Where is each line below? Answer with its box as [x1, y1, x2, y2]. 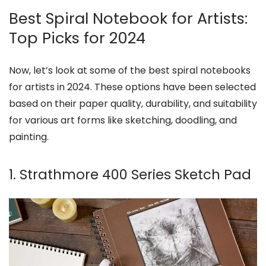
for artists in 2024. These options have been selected [9, 80, 256, 94]
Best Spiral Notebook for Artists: [9, 8, 248, 29]
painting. [9, 130, 49, 144]
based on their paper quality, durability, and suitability [9, 97, 257, 110]
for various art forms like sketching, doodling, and [9, 113, 237, 127]
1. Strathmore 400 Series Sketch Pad [9, 165, 251, 185]
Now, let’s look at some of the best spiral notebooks [9, 64, 251, 77]
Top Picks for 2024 [9, 27, 145, 49]
